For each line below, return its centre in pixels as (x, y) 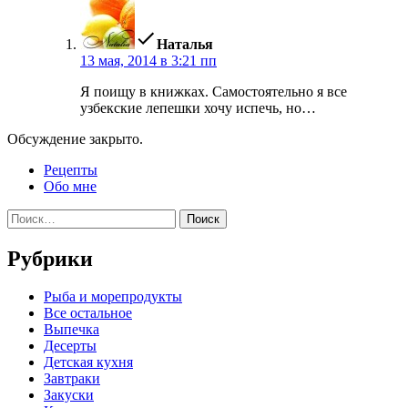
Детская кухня (88, 362)
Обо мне (70, 186)
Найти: (28, 216)
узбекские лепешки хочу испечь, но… (198, 107)
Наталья (185, 44)
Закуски (69, 395)
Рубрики (50, 258)
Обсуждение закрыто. (75, 138)
